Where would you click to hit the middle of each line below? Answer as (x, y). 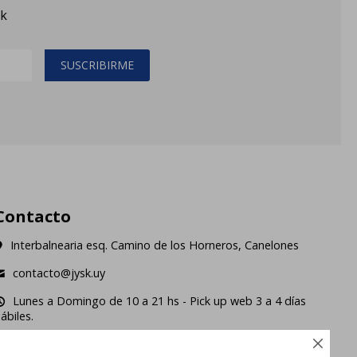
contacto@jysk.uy (59, 273)
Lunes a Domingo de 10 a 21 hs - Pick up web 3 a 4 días (160, 301)
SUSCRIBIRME (97, 65)
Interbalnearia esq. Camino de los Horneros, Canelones (155, 245)
